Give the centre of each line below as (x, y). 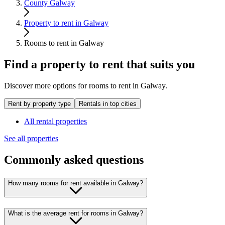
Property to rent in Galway (66, 23)
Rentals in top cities (108, 104)
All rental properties (55, 122)
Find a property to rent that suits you (99, 65)
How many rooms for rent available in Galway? (76, 183)
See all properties (31, 139)
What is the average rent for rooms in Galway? (76, 213)
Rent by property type (39, 104)
